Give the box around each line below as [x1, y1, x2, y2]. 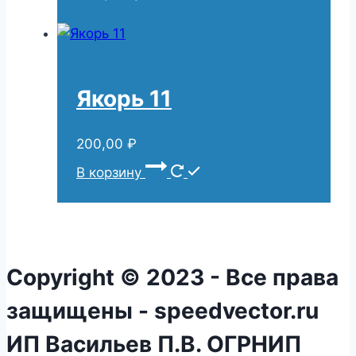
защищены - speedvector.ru [6, 297, 319, 325]
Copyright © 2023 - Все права [6, 264, 339, 292]
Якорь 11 [76, 85, 172, 113]
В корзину [76, 164, 145, 181]
